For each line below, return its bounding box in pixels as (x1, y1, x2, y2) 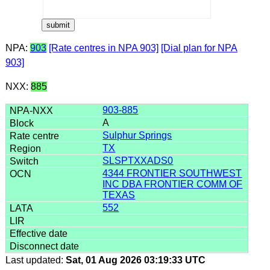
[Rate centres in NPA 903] (48, 42, 159, 53)
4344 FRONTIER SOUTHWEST (102, 168, 242, 178)
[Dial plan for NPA (160, 42, 237, 53)
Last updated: (5, 254, 66, 265)
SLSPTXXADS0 (102, 155, 174, 166)
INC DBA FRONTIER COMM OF (102, 178, 243, 189)
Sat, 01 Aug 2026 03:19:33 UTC (65, 254, 206, 265)
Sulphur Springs (102, 130, 172, 140)
